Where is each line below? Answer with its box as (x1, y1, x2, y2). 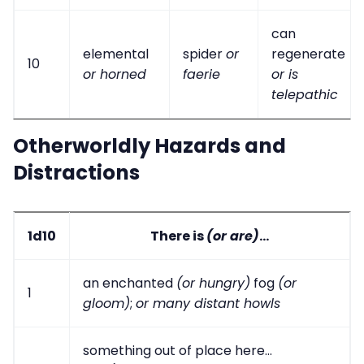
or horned (83, 65, 146, 84)
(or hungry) (176, 273, 250, 292)
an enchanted (83, 273, 176, 292)
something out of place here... (83, 340, 272, 360)
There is (150, 226, 206, 245)
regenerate (271, 45, 345, 64)
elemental (83, 45, 149, 64)
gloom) (83, 293, 130, 313)
